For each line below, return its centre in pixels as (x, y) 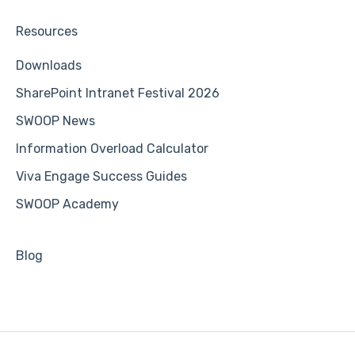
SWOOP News (55, 120)
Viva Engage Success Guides (101, 176)
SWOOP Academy (67, 204)
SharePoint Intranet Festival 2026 (118, 93)
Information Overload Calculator (112, 148)
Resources (47, 31)
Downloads (49, 65)
